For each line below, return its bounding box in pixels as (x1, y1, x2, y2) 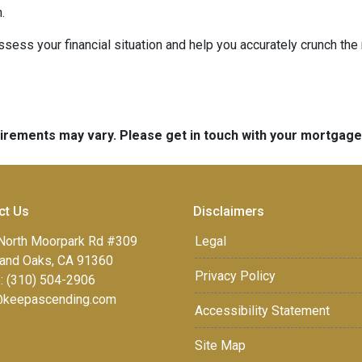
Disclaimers (193, 204, 264, 219)
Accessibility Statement (195, 303, 330, 318)
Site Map (195, 338, 246, 353)
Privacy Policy (195, 268, 276, 284)
